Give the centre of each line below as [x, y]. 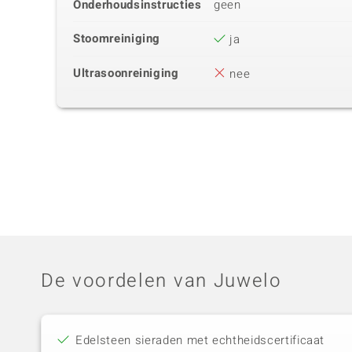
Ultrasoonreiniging [126, 73]
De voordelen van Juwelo [161, 281]
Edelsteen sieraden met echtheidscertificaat [200, 341]
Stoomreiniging [117, 39]
